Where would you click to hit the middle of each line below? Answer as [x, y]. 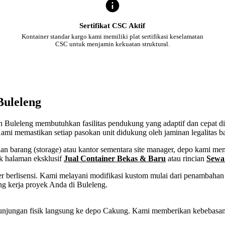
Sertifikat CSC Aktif [113, 25]
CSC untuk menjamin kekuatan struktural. [112, 44]
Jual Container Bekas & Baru [115, 158]
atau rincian [186, 158]
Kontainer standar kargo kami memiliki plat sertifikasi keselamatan [112, 36]
